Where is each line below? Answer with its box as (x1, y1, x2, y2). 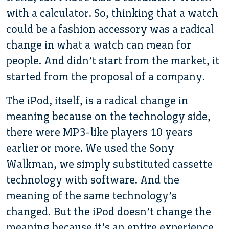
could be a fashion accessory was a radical (6, 22, 214, 35)
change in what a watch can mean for (6, 38, 191, 51)
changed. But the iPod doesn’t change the (6, 204, 211, 218)
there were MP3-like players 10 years (6, 125, 193, 139)
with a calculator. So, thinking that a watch (6, 6, 218, 19)
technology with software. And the (6, 173, 179, 186)
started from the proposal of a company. (6, 70, 205, 83)
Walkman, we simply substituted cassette (6, 157, 213, 170)
